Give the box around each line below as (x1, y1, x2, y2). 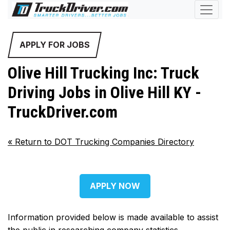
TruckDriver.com (8, 102, 118, 122)
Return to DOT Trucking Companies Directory (12, 137, 194, 147)
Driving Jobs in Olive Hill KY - (8, 83, 201, 102)
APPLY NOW (90, 181, 140, 191)
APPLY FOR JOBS (20, 40, 90, 50)
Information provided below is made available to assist (8, 212, 218, 223)
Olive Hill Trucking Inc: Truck (8, 63, 199, 83)
